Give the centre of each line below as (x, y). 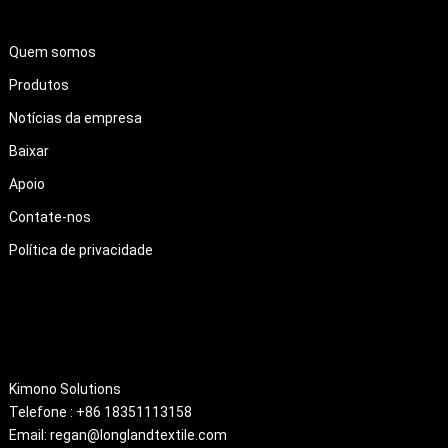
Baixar (28, 150)
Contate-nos (49, 216)
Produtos (38, 84)
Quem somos (52, 51)
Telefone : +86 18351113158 (100, 411)
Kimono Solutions (64, 388)
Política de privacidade (80, 249)
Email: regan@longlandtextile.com (117, 434)
